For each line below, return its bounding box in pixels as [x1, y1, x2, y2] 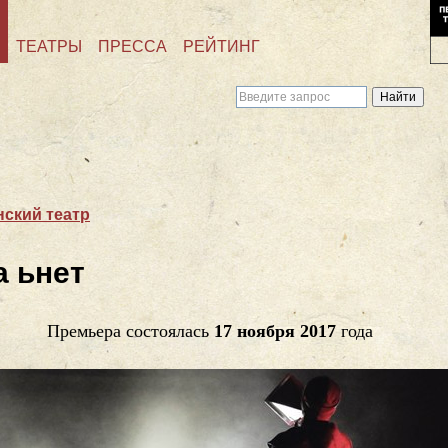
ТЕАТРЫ [16, 38, 82, 55]
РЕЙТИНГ [183, 38, 260, 55]
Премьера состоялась [47, 321, 215, 342]
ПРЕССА [98, 38, 167, 55]
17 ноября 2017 [214, 321, 337, 342]
